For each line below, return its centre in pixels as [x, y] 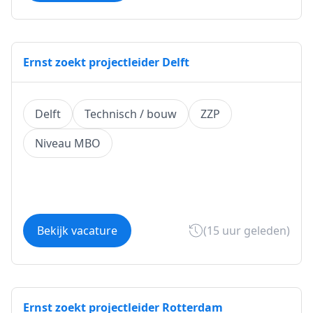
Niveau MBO [68, 143]
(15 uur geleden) [247, 231]
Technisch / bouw [131, 114]
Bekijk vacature [77, 231]
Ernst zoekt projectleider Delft [106, 62]
